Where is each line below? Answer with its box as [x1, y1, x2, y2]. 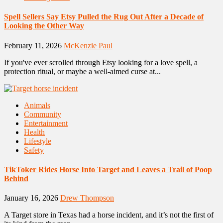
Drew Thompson [60, 194, 114, 203]
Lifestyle [24, 136, 51, 145]
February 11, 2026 [4, 41, 64, 50]
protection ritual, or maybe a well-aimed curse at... [4, 67, 161, 76]
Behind [4, 174, 28, 183]
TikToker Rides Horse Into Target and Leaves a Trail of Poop [4, 165, 212, 174]
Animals [24, 101, 50, 110]
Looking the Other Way [4, 21, 84, 30]
